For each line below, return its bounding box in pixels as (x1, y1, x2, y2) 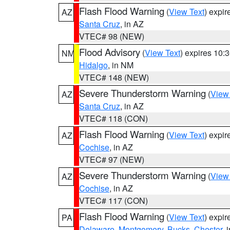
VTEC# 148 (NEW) (79, 71, 149, 83)
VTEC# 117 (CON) (79, 195, 148, 206)
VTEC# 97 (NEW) (79, 154, 144, 165)
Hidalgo (79, 59, 108, 71)
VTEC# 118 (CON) (79, 112, 148, 124)
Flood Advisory (79, 45, 140, 59)
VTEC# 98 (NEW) (79, 30, 144, 42)
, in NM (108, 59, 133, 71)
